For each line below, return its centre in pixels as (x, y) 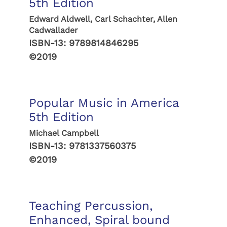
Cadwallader (53, 30)
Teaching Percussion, (90, 206)
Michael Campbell (64, 133)
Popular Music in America (104, 103)
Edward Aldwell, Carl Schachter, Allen (103, 19)
